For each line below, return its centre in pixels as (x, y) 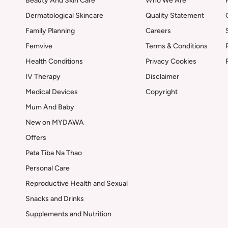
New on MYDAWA (55, 122)
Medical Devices (52, 92)
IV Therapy (43, 77)
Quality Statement (175, 16)
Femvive (39, 46)
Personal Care (48, 168)
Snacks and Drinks (55, 199)
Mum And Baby (50, 107)
